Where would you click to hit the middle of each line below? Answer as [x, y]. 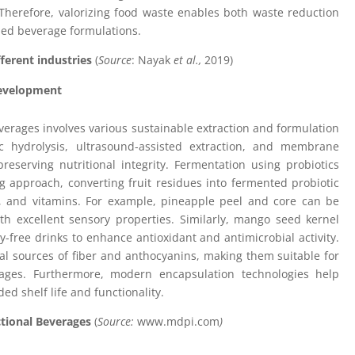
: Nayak [153, 59]
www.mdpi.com [179, 321]
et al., [189, 59]
